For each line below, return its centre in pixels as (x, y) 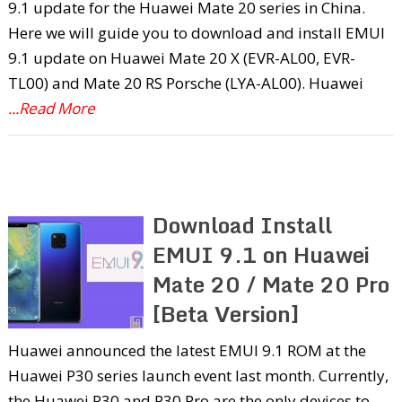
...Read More (51, 108)
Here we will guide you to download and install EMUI (196, 32)
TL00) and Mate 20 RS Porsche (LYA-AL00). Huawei (185, 83)
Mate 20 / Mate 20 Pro (271, 284)
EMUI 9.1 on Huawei (262, 254)
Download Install (243, 224)
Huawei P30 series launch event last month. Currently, (198, 375)
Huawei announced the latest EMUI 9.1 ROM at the (187, 350)
